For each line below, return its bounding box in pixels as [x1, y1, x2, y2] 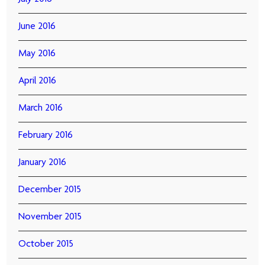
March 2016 [18, 104, 63, 114]
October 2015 [18, 240, 74, 250]
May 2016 [18, 49, 56, 59]
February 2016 [18, 131, 73, 141]
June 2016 [18, 22, 56, 32]
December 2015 [18, 185, 82, 195]
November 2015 [18, 212, 82, 222]
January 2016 [18, 158, 67, 168]
